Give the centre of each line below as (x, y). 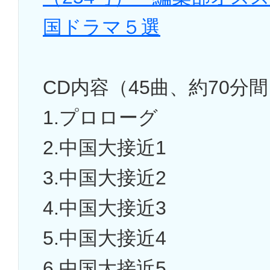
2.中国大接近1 (105, 148)
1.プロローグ (100, 118)
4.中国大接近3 (105, 208)
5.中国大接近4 (105, 238)
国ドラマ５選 (102, 27)
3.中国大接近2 (105, 178)
